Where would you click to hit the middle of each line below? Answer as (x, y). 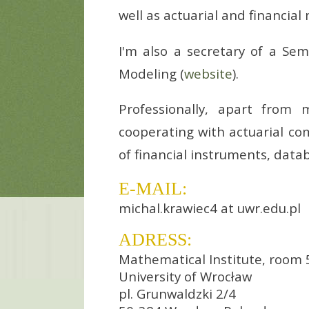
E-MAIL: (153, 188)
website (208, 73)
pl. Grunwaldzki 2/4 (177, 293)
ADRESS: (155, 239)
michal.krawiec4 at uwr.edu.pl (210, 208)
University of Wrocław (185, 276)
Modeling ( (151, 73)
